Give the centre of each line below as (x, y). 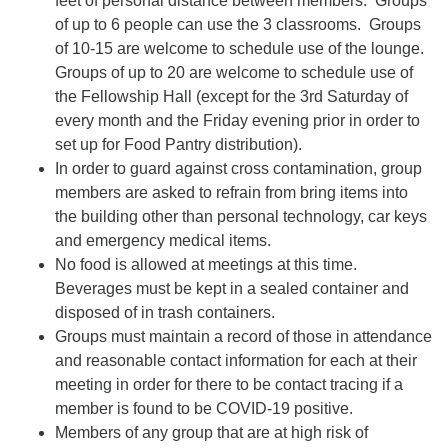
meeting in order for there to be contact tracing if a (229, 384)
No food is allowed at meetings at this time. (208, 264)
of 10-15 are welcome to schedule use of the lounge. (241, 48)
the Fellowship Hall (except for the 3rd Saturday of (231, 96)
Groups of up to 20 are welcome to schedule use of (234, 72)
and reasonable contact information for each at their (236, 360)
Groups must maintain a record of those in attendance (243, 336)
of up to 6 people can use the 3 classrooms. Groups (238, 24)
